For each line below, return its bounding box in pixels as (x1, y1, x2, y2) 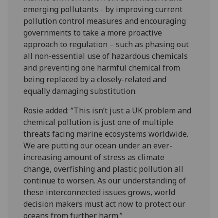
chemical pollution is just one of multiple (23, 116, 174, 127)
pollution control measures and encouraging (23, 15, 186, 26)
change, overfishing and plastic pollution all (23, 163, 184, 174)
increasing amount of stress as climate (23, 151, 165, 163)
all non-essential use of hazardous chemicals (23, 50, 188, 61)
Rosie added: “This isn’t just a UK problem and (23, 105, 192, 116)
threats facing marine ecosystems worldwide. (23, 128, 189, 139)
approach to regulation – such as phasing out (23, 38, 189, 50)
